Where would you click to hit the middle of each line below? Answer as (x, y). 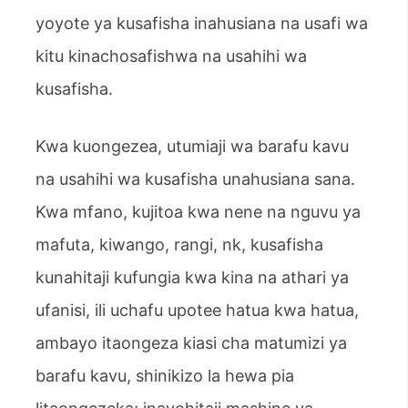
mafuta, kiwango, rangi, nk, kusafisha (179, 245)
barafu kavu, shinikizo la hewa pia (165, 376)
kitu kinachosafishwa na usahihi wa (171, 56)
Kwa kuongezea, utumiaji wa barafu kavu (192, 147)
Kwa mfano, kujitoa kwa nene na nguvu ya (198, 212)
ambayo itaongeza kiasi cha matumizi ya (191, 343)
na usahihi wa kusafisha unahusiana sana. (195, 179)
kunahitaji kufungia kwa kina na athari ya (192, 278)
